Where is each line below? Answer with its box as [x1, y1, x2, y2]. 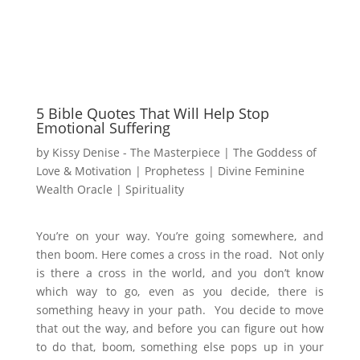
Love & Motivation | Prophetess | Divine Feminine [35, 163, 305, 179]
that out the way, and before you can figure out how [35, 321, 325, 337]
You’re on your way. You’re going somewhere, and [35, 228, 325, 244]
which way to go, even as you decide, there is [35, 284, 325, 300]
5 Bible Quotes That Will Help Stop [35, 104, 269, 124]
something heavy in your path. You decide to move [35, 302, 325, 318]
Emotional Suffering [35, 118, 170, 138]
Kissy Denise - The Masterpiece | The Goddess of [51, 145, 317, 161]
